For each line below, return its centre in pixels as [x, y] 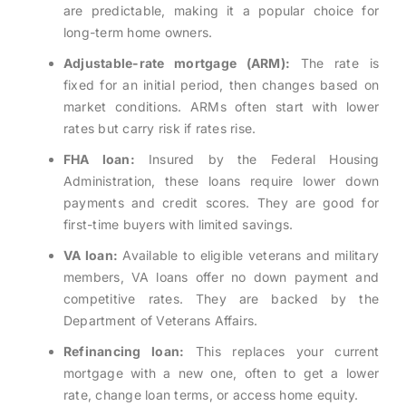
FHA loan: [99, 159]
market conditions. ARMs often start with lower [221, 107]
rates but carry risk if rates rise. [159, 129]
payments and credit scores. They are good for [221, 203]
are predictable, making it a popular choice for [221, 11]
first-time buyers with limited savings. [178, 225]
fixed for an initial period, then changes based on [221, 85]
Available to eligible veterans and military [248, 256]
